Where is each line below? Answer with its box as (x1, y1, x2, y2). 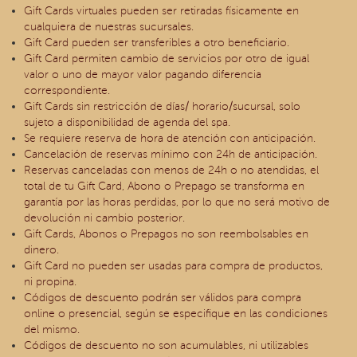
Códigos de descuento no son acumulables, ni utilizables (24, 339, 308, 351)
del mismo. (24, 324, 80, 335)
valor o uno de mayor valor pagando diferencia (24, 69, 261, 80)
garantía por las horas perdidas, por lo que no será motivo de (24, 196, 330, 208)
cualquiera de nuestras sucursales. (24, 21, 194, 33)
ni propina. (24, 276, 76, 288)
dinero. (24, 244, 59, 256)
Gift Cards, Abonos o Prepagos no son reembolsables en (24, 228, 308, 240)
